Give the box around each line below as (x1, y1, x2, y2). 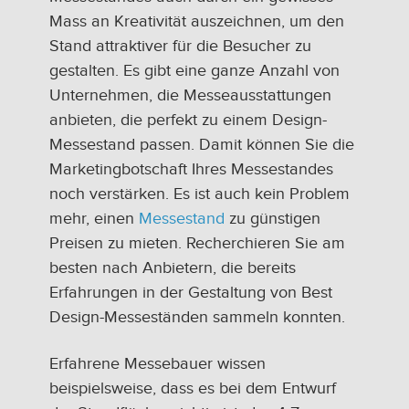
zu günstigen (225, 209, 320, 229)
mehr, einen (49, 209, 139, 229)
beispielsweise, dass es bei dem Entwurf (49, 378, 336, 398)
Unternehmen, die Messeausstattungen (49, 86, 331, 106)
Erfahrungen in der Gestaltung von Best (49, 283, 332, 303)
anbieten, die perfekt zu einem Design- (49, 110, 327, 131)
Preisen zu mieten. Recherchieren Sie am (49, 234, 345, 254)
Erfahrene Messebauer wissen (49, 353, 266, 373)
